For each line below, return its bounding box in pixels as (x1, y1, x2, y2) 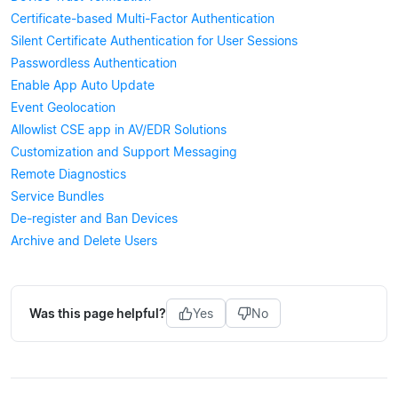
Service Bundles (11, 187, 104, 203)
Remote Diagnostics (11, 165, 126, 181)
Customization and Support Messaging (11, 143, 237, 159)
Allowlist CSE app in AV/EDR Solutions (11, 121, 227, 137)
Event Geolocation (11, 99, 115, 115)
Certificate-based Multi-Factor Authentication (11, 10, 275, 26)
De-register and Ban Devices (11, 210, 178, 226)
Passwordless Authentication (11, 54, 177, 70)
